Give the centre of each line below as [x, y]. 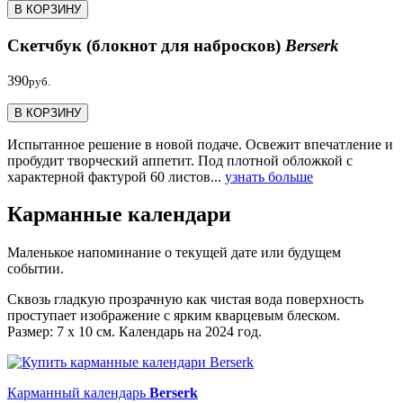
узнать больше [269, 176]
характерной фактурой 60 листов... [116, 176]
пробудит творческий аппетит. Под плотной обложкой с [180, 160]
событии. [36, 269]
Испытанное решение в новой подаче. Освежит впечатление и [200, 144]
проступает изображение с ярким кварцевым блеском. [174, 316]
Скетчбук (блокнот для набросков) [146, 45]
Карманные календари [119, 215]
